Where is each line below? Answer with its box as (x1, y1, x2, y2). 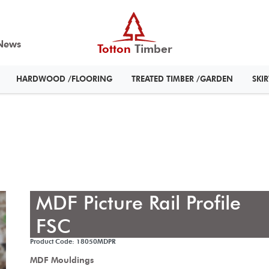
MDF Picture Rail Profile (36, 191, 241, 214)
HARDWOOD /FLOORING (16, 74, 112, 84)
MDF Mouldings (30, 255, 94, 265)
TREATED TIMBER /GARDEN (131, 74, 233, 84)
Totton (97, 42, 131, 56)
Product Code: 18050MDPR (30, 238, 116, 246)
